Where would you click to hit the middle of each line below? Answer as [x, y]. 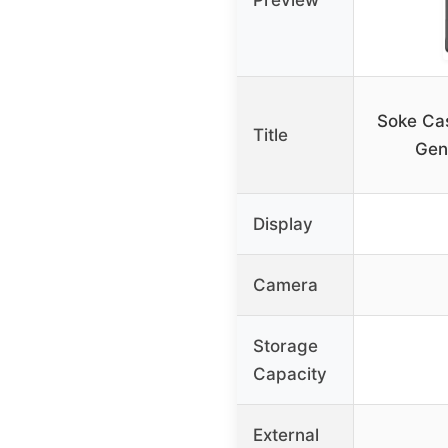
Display [283, 223]
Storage [285, 345]
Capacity [290, 373]
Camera [285, 284]
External [286, 434]
